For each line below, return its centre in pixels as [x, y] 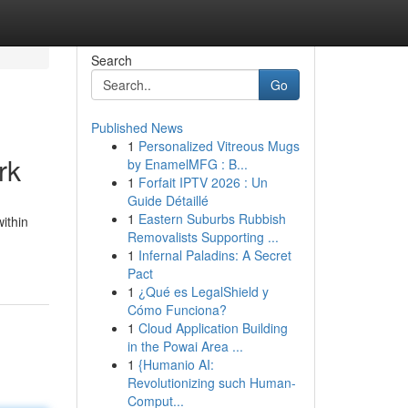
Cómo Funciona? [177, 310]
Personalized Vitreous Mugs [219, 146]
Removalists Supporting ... [203, 237]
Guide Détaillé [168, 200]
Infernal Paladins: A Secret [214, 255]
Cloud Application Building [213, 328]
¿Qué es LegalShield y [203, 291]
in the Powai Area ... [185, 346]
